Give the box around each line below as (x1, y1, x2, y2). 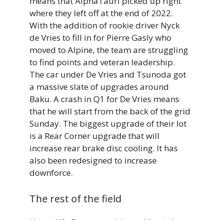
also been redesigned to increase (29, 155, 157, 166)
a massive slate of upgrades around (29, 81, 169, 93)
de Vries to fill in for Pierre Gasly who (29, 32, 171, 44)
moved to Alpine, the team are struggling (29, 44, 188, 56)
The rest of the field (29, 192, 121, 205)
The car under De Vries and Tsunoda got (29, 69, 186, 81)
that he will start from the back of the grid (29, 106, 191, 117)
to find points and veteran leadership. (29, 56, 175, 68)
